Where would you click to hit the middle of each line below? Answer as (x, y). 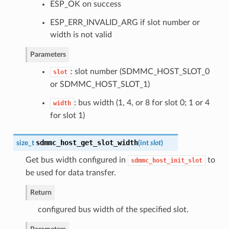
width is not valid (81, 35)
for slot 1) (67, 116)
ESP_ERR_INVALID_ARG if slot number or (125, 23)
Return (41, 193)
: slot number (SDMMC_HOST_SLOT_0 (140, 72)
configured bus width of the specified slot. (113, 210)
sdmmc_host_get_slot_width (87, 143)
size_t (26, 143)
